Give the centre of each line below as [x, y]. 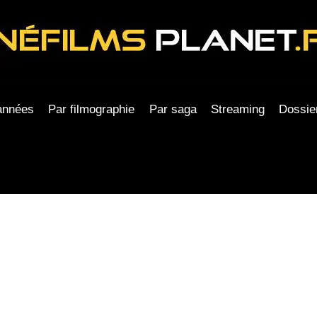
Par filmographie [92, 109]
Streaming [238, 109]
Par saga [173, 109]
